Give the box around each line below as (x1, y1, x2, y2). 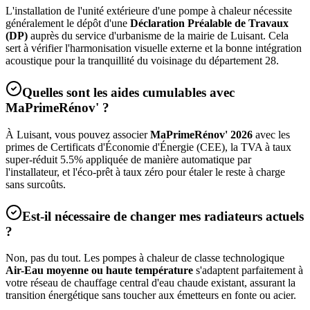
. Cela (263, 30, 289, 42)
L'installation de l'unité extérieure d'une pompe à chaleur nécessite (6, 5, 292, 17)
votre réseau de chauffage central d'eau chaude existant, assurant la (6, 277, 295, 289)
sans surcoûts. (6, 178, 66, 190)
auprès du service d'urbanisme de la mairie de (28, 30, 230, 42)
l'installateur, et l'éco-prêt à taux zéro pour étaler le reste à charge (6, 165, 285, 178)
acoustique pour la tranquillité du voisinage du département (6, 55, 265, 67)
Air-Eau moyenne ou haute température (6, 264, 193, 277)
